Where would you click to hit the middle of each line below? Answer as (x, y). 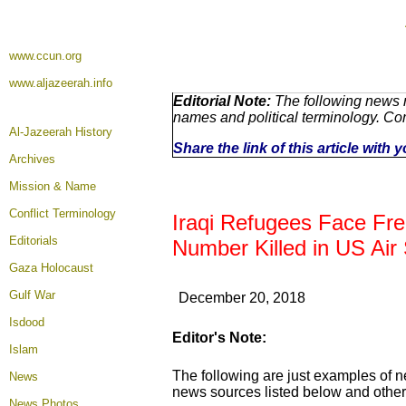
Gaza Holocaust (51, 268)
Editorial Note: (222, 101)
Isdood (27, 322)
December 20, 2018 (242, 298)
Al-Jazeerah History (61, 132)
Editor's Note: (219, 338)
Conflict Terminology (63, 213)
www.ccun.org (45, 56)
